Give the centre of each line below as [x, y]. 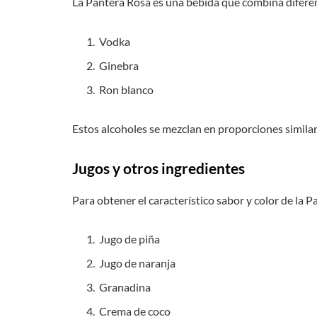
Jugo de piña [129, 239]
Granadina [125, 287]
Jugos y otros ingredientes [158, 169]
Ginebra [119, 65]
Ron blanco [126, 89]
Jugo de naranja [137, 263]
